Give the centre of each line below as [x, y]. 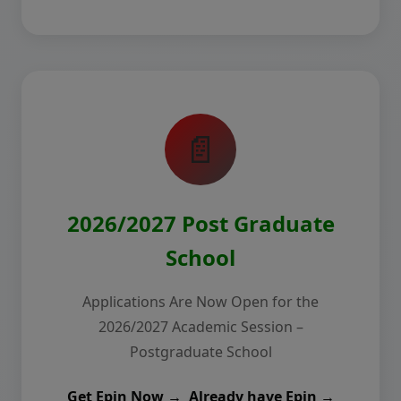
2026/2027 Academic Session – [200, 327]
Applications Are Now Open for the [200, 302]
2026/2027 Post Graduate [200, 223]
